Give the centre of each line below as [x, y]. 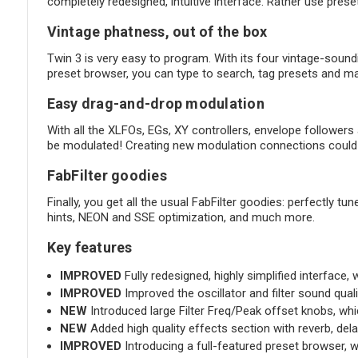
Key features [89, 248]
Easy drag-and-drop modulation [155, 104]
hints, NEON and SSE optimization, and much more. [181, 218]
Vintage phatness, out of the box [157, 32]
